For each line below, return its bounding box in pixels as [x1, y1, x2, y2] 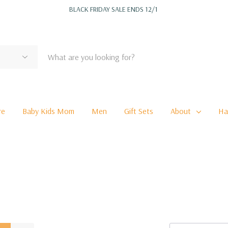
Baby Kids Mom [22, 105, 75, 116]
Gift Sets [124, 105, 154, 116]
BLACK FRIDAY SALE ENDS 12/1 [69, 5, 159, 14]
